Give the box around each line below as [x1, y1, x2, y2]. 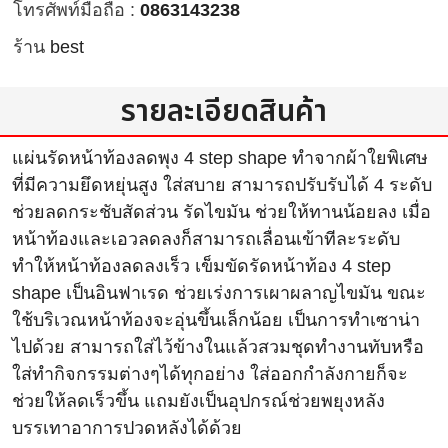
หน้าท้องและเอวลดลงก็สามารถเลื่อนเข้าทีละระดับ [12, 229, 400, 250]
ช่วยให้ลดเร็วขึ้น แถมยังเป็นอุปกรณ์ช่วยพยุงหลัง [12, 391, 385, 412]
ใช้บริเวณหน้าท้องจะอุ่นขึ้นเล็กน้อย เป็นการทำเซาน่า [12, 310, 420, 331]
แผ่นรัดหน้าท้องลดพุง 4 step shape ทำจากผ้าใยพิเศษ [12, 148, 428, 169]
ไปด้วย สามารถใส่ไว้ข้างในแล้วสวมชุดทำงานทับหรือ [12, 337, 424, 358]
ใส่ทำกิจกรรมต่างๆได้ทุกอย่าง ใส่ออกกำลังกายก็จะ [12, 364, 408, 385]
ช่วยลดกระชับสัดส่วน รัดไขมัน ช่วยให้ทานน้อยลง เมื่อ [12, 202, 431, 223]
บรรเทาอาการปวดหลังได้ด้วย [12, 418, 242, 439]
